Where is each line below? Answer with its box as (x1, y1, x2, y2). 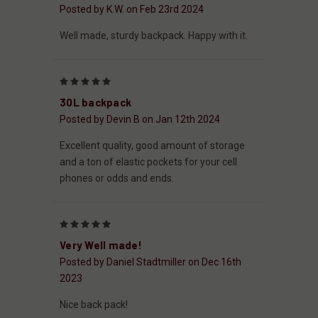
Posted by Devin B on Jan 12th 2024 (60, 113, 220, 125)
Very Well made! (60, 238, 142, 251)
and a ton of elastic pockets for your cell (60, 155, 237, 168)
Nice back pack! (60, 298, 128, 310)
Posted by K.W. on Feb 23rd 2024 (60, 3, 204, 15)
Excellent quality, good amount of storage (60, 139, 245, 151)
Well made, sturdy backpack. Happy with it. (60, 29, 248, 41)
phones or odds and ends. (60, 172, 174, 184)
